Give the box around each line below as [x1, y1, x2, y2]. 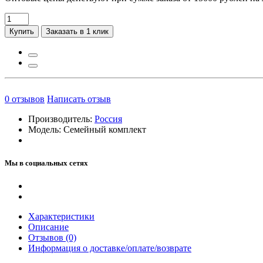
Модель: [28, 124, 63, 134]
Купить [9, 26, 34, 36]
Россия [95, 113, 122, 124]
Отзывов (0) [28, 232, 76, 243]
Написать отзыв [47, 93, 111, 104]
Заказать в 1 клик [46, 26, 109, 36]
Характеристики [28, 211, 95, 222]
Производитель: [28, 113, 95, 124]
